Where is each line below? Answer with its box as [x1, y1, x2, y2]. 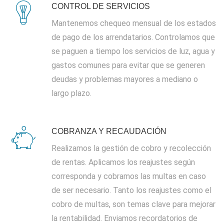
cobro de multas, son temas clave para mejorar [51, 199, 215, 209]
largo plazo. [51, 88, 91, 98]
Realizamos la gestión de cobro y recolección [51, 143, 211, 153]
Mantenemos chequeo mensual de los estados [51, 18, 216, 28]
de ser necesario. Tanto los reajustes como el [51, 185, 211, 195]
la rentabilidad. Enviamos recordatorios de [51, 213, 197, 223]
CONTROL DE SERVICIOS [51, 2, 150, 10]
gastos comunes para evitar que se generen [51, 60, 205, 70]
